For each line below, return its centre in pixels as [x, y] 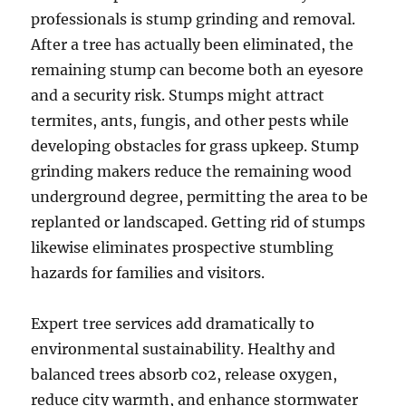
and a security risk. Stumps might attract [178, 95]
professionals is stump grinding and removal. [193, 19]
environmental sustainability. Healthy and [184, 349]
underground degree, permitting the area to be [200, 197]
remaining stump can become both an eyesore [198, 70]
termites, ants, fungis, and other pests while [190, 121]
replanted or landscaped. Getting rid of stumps [198, 222]
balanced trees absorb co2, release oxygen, [184, 374]
